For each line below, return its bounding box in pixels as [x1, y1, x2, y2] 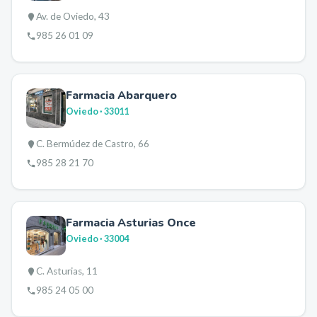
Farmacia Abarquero [66, 88, 177, 103]
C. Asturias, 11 [36, 265, 98, 277]
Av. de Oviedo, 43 [36, 11, 110, 22]
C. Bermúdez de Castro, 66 [36, 138, 149, 149]
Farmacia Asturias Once [66, 215, 196, 231]
